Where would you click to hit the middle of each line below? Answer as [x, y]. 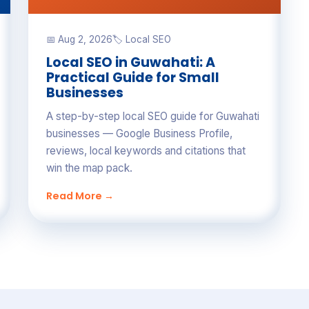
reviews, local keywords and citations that [146, 151]
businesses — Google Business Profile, [139, 133]
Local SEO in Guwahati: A [130, 62]
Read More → [80, 196]
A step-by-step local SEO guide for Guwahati [152, 116]
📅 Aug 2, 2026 [79, 39]
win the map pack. [89, 168]
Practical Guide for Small [132, 78]
